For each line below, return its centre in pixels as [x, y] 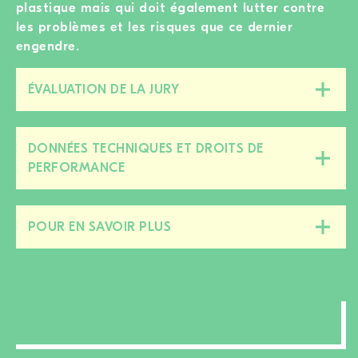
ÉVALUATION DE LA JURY [104, 89]
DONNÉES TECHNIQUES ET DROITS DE [146, 148]
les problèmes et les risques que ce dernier [155, 26]
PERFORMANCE [77, 167]
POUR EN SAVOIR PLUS [100, 227]
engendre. [48, 46]
